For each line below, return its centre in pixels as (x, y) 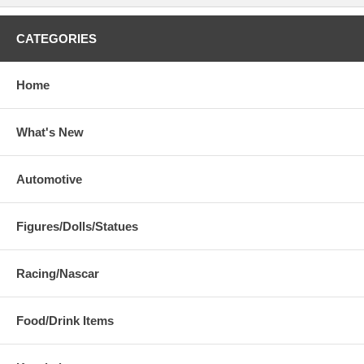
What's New (50, 132)
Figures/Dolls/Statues (77, 226)
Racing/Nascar (58, 273)
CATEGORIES (56, 38)
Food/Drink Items (65, 320)
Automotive (49, 179)
